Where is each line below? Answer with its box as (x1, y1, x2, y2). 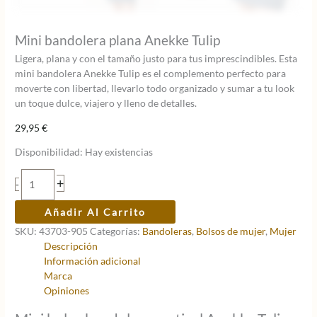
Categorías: (90, 224, 143, 237)
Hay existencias (85, 146, 154, 158)
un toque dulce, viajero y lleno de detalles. (15, 96, 197, 109)
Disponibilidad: (15, 146, 83, 158)
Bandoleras (142, 224, 192, 237)
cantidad (21, 244, 59, 256)
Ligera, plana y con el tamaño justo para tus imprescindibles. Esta (15, 52, 298, 64)
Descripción (44, 239, 98, 252)
